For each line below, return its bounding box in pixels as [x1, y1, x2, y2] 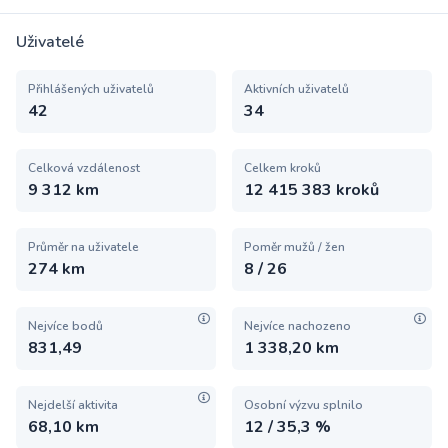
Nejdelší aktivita [28, 397, 118, 413]
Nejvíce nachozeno [244, 318, 351, 334]
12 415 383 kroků [244, 179, 379, 201]
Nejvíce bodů [28, 318, 103, 334]
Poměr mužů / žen [244, 239, 345, 255]
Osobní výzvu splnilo [244, 397, 363, 413]
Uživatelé [16, 31, 84, 53]
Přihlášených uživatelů [28, 81, 154, 97]
